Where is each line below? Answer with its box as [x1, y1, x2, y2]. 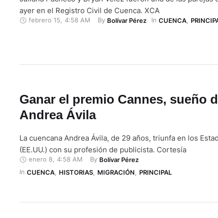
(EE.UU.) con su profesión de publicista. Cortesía [19, 145, 186, 154]
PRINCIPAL [139, 168, 172, 176]
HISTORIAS [59, 168, 93, 176]
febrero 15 [29, 16, 60, 24]
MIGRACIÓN [97, 168, 135, 176]
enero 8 [29, 155, 53, 163]
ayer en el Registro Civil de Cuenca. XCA [19, 5, 160, 15]
